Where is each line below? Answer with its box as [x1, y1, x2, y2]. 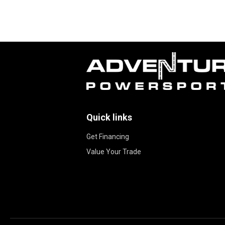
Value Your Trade [86, 148, 141, 156]
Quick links [86, 112, 132, 123]
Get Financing [86, 133, 129, 141]
